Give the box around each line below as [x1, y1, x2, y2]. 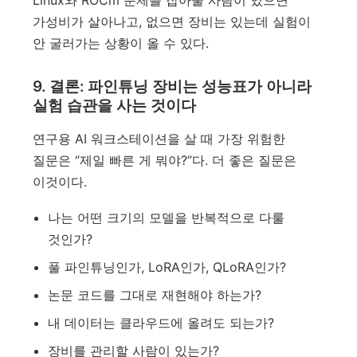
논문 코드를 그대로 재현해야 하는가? [47, 287, 261, 304]
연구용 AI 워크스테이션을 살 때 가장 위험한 [33, 131, 286, 147]
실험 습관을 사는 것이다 [33, 96, 197, 116]
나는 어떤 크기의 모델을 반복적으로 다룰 [47, 210, 284, 226]
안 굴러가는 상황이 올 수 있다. [33, 35, 210, 52]
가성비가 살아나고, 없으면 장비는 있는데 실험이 [33, 14, 312, 30]
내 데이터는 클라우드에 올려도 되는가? [47, 315, 274, 331]
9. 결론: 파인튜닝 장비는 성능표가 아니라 [33, 77, 312, 96]
